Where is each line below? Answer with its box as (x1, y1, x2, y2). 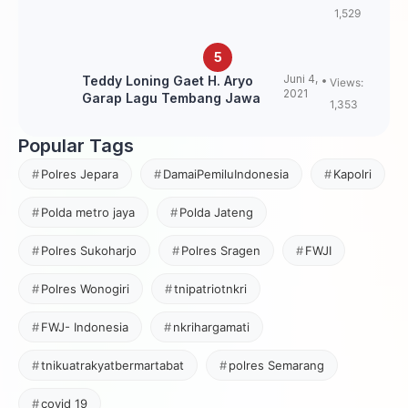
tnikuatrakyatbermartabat (41, 357, 184, 372)
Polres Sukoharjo (41, 242, 137, 258)
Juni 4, (282, 71, 318, 86)
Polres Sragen (181, 242, 260, 258)
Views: (329, 75, 363, 89)
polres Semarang (229, 357, 324, 372)
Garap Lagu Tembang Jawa (82, 89, 260, 106)
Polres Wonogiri (41, 280, 129, 296)
